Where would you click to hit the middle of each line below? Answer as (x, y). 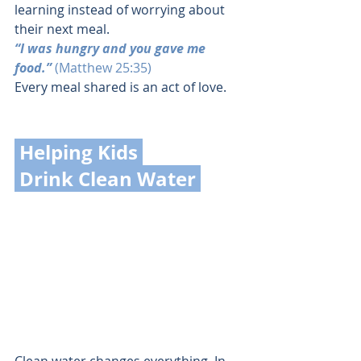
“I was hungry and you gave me (112, 48)
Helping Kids (81, 151)
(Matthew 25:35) (103, 67)
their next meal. (62, 29)
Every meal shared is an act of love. (120, 87)
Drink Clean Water (110, 178)
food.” (35, 67)
